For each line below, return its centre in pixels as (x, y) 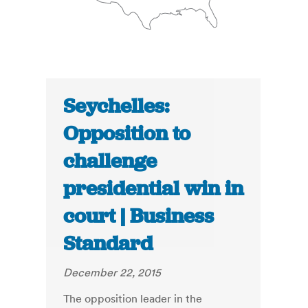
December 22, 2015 (112, 273)
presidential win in (154, 189)
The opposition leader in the (133, 299)
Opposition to (127, 134)
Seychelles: (117, 106)
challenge (110, 161)
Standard (108, 244)
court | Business (139, 216)
